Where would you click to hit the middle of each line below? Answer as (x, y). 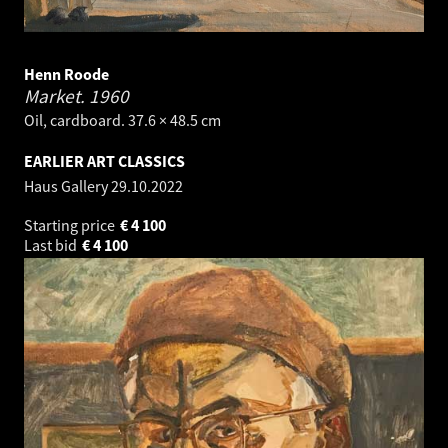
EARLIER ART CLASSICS (104, 160)
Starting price (71, 224)
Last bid (52, 244)
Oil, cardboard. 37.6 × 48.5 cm (122, 119)
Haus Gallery (67, 185)
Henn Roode (66, 73)
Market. (56, 95)
